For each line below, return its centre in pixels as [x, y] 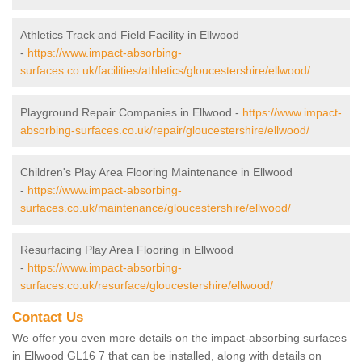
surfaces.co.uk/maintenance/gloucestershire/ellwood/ [156, 207]
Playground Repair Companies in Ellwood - [131, 112]
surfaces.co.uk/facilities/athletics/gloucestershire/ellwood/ [165, 70]
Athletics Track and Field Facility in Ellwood [130, 34]
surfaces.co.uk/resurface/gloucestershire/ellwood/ [147, 285]
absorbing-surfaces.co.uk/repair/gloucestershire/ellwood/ [165, 130]
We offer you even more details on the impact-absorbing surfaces [179, 337]
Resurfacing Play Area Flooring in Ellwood [127, 249]
